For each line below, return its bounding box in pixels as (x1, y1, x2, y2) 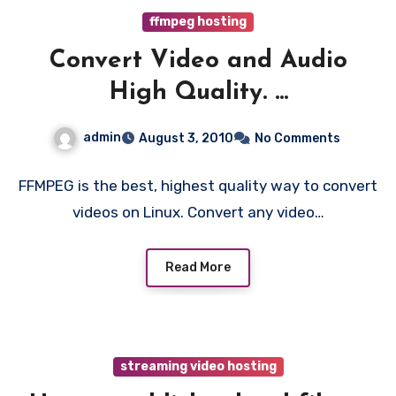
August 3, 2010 (138, 131, 233, 147)
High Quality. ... (108, 80, 288, 106)
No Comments (254, 131, 340, 147)
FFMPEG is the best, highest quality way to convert (19, 177, 377, 195)
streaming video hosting (119, 358, 277, 374)
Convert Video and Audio (49, 49, 347, 74)
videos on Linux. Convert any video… (72, 203, 324, 222)
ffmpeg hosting (149, 14, 247, 30)
